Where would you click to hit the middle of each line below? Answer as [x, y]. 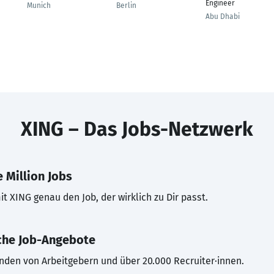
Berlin [126, 6]
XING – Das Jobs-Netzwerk [137, 129]
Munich [39, 6]
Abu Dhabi [223, 17]
